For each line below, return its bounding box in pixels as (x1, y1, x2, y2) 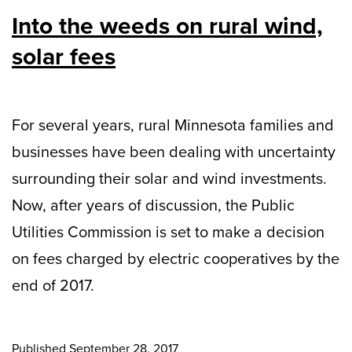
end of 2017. (12, 273, 94, 298)
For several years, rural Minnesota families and (12, 113, 334, 137)
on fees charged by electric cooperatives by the (12, 247, 339, 271)
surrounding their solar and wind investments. (12, 167, 327, 191)
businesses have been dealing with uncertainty (12, 140, 335, 164)
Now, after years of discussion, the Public (12, 193, 295, 218)
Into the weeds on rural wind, (12, 9, 323, 44)
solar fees (12, 39, 115, 75)
